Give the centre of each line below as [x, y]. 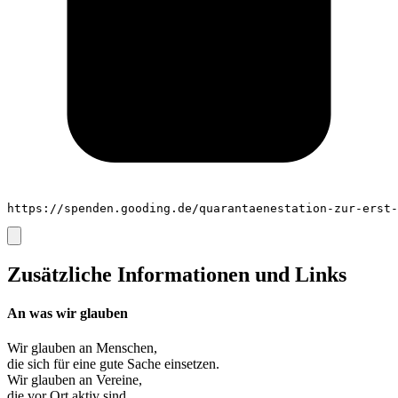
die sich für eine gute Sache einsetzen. [113, 364]
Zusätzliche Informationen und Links [177, 274]
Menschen [125, 348]
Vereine [117, 380]
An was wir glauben [68, 313]
